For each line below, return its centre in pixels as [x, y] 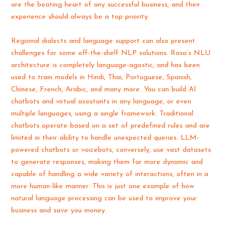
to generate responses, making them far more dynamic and [107, 162]
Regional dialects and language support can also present [103, 41]
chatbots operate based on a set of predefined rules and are [111, 126]
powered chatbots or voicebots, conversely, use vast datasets [111, 150]
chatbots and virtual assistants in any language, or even [101, 101]
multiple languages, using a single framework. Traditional [102, 114]
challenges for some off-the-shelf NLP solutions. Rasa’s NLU [111, 53]
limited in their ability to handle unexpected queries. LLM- [105, 138]
